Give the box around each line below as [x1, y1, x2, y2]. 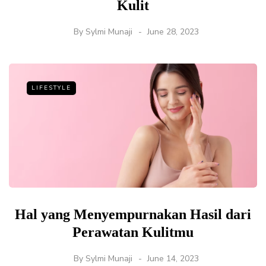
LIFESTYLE [31, 84, 71, 93]
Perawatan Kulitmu [72, 224, 194, 240]
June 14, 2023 [147, 253, 199, 265]
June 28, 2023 [147, 26, 199, 38]
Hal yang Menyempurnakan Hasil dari [15, 207, 251, 223]
